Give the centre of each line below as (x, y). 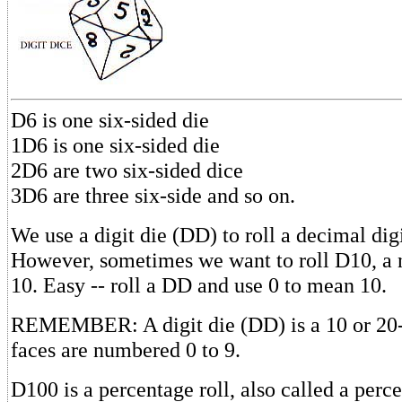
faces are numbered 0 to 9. (126, 349)
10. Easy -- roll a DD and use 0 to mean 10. (199, 284)
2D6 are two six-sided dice (127, 170)
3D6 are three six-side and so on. (153, 195)
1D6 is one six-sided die (115, 144)
